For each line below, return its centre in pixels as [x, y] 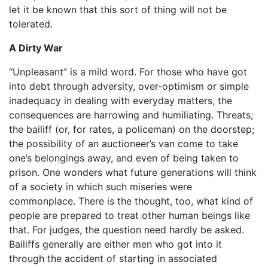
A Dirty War [36, 48]
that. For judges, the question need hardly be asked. [127, 229]
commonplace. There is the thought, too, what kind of [131, 201]
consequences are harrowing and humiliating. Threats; [131, 115]
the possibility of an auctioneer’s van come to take [124, 143]
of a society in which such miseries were [100, 186]
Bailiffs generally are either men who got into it [115, 244]
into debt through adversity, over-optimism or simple [129, 86]
